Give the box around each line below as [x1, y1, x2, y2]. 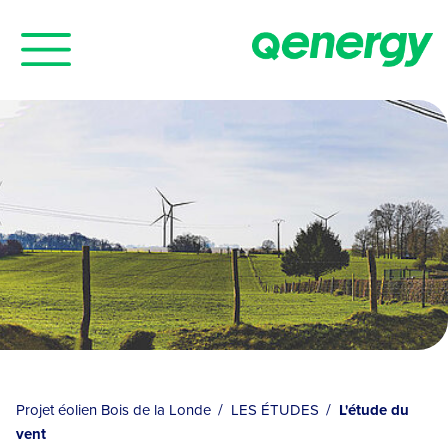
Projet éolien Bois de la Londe [16, 401, 215, 419]
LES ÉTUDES [231, 401, 323, 419]
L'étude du [339, 401, 409, 419]
